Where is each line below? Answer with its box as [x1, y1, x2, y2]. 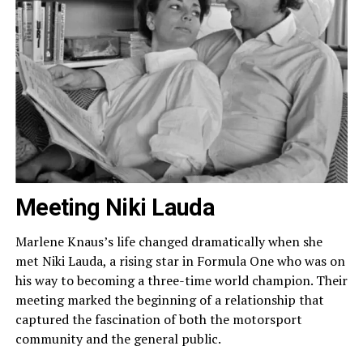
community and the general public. [15, 329, 221, 348]
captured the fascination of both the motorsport [15, 310, 302, 328]
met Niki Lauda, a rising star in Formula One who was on [15, 251, 345, 270]
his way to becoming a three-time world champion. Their [15, 271, 348, 289]
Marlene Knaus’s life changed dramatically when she [15, 232, 322, 250]
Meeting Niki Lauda [15, 193, 216, 221]
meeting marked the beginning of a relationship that [15, 290, 324, 309]
